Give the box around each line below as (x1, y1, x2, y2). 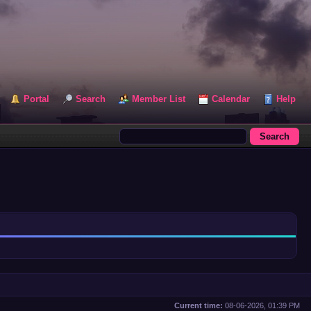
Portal (24, 94, 49, 104)
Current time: (174, 301, 223, 310)
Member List (132, 94, 185, 104)
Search (76, 94, 106, 104)
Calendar (212, 94, 250, 104)
